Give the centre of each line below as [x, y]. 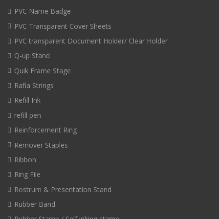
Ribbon [25, 159]
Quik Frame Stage [43, 70]
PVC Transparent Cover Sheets [63, 26]
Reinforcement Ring [45, 130]
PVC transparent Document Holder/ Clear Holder [91, 41]
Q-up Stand [32, 56]
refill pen [28, 115]
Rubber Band [35, 204]
